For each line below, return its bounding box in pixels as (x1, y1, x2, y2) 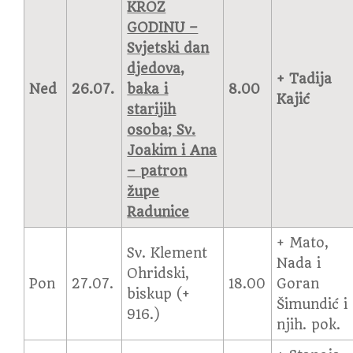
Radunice (127, 204, 190, 220)
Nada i (277, 255, 321, 271)
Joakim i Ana (127, 143, 217, 158)
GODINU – (127, 20, 199, 35)
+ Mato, (277, 235, 329, 251)
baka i (127, 81, 169, 97)
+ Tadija (277, 71, 333, 87)
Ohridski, (127, 266, 190, 281)
